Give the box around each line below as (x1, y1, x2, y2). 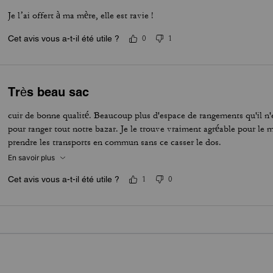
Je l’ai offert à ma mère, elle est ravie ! (8, 10, 154, 21)
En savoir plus (8, 153, 55, 162)
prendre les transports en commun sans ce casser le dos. (8, 136, 222, 148)
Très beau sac (8, 85, 90, 99)
